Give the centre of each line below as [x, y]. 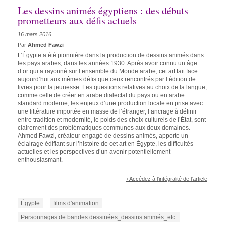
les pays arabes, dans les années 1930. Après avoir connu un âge [107, 64]
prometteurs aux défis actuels [77, 21]
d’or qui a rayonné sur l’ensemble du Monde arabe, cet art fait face [108, 72]
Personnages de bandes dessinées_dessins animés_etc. [99, 218]
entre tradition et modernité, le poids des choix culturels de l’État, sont [112, 120]
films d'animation [76, 204]
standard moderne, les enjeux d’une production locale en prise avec [110, 104]
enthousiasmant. [40, 160]
